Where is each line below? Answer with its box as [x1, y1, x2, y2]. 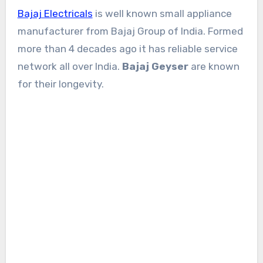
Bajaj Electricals [17, 8, 93, 20]
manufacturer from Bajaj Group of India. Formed [17, 25, 243, 38]
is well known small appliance [92, 8, 232, 20]
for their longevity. [17, 78, 104, 90]
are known [190, 60, 240, 73]
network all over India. [17, 60, 122, 73]
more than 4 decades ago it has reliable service [17, 43, 238, 55]
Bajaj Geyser [122, 60, 191, 73]
